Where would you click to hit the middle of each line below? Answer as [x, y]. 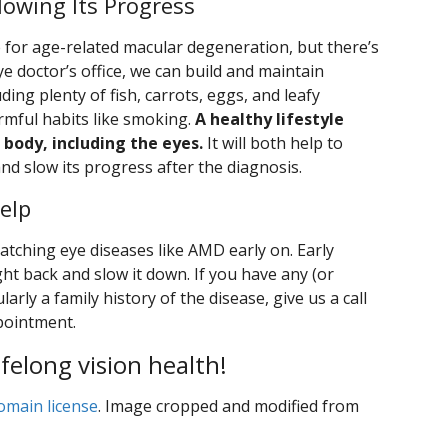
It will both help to [273, 143]
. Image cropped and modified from [228, 406]
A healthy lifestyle [269, 119]
